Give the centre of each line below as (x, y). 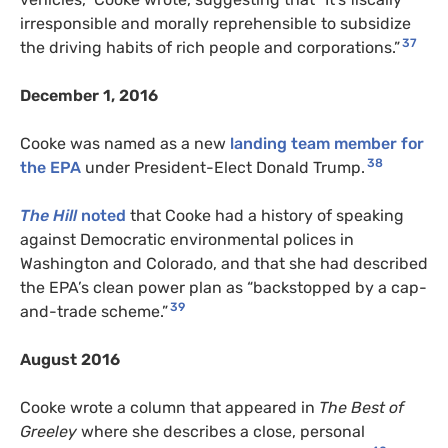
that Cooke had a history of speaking (265, 216)
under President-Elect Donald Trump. (225, 168)
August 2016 (70, 360)
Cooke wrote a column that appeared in (169, 408)
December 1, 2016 (89, 96)
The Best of (361, 408)
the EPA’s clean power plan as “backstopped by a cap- (223, 288)
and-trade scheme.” (94, 312)
